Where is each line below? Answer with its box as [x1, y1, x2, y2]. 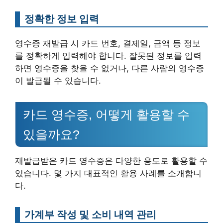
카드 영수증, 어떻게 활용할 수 [23, 108, 190, 121]
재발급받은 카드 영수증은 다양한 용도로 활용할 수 [15, 156, 208, 166]
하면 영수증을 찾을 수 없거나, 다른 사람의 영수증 [15, 63, 204, 74]
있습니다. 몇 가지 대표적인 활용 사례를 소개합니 [15, 168, 202, 178]
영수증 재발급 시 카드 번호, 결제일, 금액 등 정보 [15, 38, 201, 49]
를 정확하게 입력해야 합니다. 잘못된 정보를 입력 [15, 51, 202, 61]
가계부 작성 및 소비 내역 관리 [24, 208, 156, 221]
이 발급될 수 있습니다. [15, 76, 101, 86]
